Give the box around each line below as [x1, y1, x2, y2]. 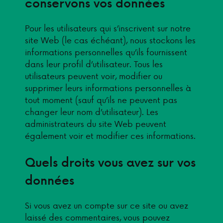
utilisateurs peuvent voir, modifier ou [25, 70, 162, 82]
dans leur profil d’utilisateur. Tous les [25, 58, 163, 70]
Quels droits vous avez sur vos [25, 153, 196, 171]
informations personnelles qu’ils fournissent [25, 46, 187, 58]
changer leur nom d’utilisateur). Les [25, 106, 158, 118]
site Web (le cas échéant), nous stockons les [25, 34, 196, 46]
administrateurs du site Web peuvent [25, 117, 166, 130]
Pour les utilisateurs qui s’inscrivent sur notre [25, 22, 191, 34]
